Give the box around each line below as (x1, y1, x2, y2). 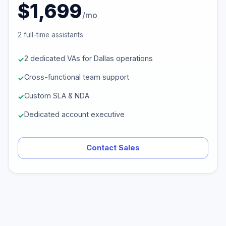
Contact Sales (86, 143, 140, 152)
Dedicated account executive (24, 110, 125, 119)
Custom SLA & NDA (24, 91, 89, 100)
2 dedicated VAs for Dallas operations (24, 54, 153, 63)
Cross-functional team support (24, 73, 129, 81)
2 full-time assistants (18, 31, 83, 39)
